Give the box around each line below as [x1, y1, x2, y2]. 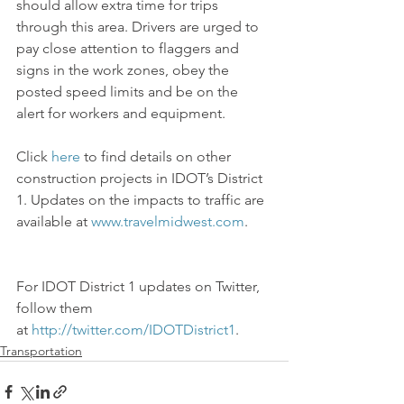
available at [16, 213, 91, 230]
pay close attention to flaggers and [16, 40, 243, 57]
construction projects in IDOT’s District [16, 170, 266, 187]
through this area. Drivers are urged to [16, 18, 262, 35]
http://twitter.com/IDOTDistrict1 [32, 321, 235, 338]
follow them [16, 299, 96, 317]
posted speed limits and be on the [16, 83, 242, 100]
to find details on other [80, 148, 234, 165]
